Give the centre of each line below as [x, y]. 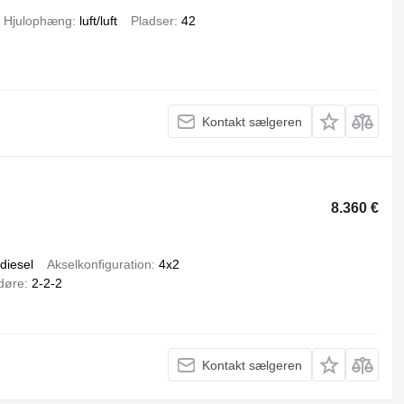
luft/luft [98, 21]
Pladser [152, 21]
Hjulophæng [37, 21]
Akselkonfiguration [99, 264]
